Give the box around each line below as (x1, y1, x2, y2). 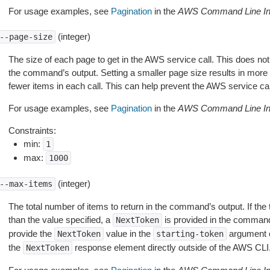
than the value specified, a (8, 215, 113, 225)
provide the (8, 228, 54, 239)
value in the (103, 228, 153, 239)
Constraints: (8, 125, 56, 136)
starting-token (155, 229, 224, 239)
